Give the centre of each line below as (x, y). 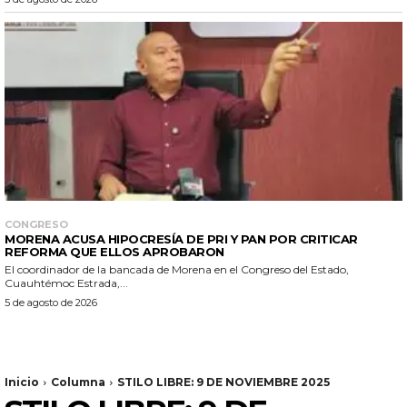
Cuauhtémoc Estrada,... (66, 283)
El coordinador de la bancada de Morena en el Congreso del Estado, (177, 269)
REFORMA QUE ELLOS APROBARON (114, 251)
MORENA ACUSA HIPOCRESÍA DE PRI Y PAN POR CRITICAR (181, 238)
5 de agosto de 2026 (51, 302)
